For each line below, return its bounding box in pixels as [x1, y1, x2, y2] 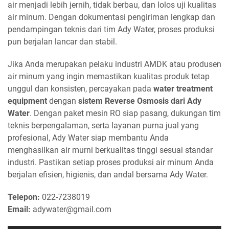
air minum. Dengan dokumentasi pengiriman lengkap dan [8, 12, 215, 22]
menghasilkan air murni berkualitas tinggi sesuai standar [8, 145, 213, 155]
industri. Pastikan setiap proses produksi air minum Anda [8, 157, 214, 167]
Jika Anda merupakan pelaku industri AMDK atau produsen [8, 59, 221, 69]
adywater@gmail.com [31, 204, 111, 214]
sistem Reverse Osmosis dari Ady [78, 96, 201, 106]
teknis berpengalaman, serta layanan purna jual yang [8, 120, 199, 130]
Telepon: [8, 192, 40, 202]
